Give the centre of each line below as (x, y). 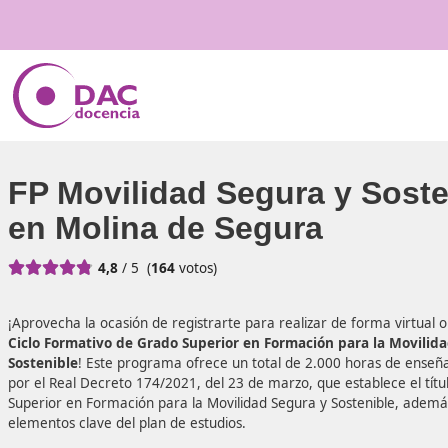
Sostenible (51, 429)
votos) (231, 317)
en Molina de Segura (196, 269)
